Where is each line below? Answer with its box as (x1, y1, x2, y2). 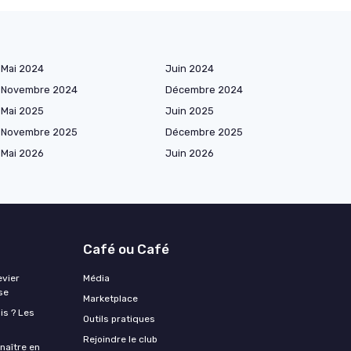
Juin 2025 (165, 104, 214, 117)
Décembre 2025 (165, 125, 243, 138)
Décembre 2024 (165, 83, 243, 96)
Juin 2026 (165, 147, 214, 159)
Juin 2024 (165, 62, 214, 74)
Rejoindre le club (83, 333, 157, 345)
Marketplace (83, 292, 138, 304)
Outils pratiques (83, 313, 155, 324)
